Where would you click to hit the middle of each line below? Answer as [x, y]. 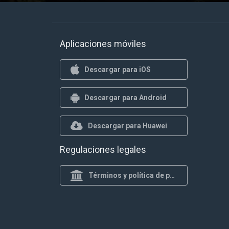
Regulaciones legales [103, 150]
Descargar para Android [125, 97]
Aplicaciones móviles [103, 44]
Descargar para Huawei [128, 125]
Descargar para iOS [118, 69]
